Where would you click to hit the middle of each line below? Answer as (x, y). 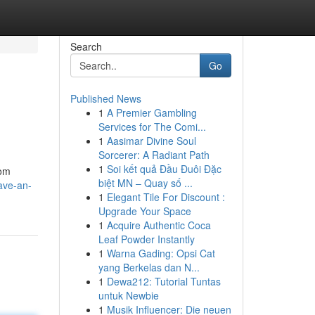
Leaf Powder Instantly (146, 239)
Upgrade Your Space (144, 211)
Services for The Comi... (152, 127)
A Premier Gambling (152, 112)
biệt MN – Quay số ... (145, 183)
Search (86, 46)
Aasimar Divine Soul (151, 141)
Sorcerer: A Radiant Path (154, 155)
